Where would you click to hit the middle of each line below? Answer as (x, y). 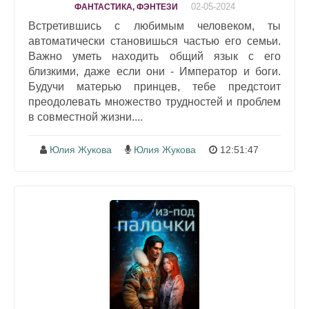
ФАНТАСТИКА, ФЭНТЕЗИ (126, 7)
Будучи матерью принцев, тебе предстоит (154, 86)
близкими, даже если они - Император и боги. (154, 71)
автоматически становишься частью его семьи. (154, 41)
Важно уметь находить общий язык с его (154, 56)
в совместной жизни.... (86, 117)
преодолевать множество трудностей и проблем (154, 101)
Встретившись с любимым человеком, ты (154, 26)
